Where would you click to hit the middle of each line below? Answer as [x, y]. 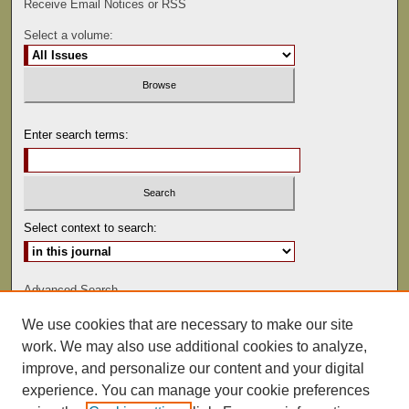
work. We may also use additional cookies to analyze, [194, 346]
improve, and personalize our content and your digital [193, 368]
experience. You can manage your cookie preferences [196, 390]
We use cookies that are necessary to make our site [188, 325]
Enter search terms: [77, 134]
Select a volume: [69, 36]
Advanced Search [71, 290]
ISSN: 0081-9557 [204, 331]
